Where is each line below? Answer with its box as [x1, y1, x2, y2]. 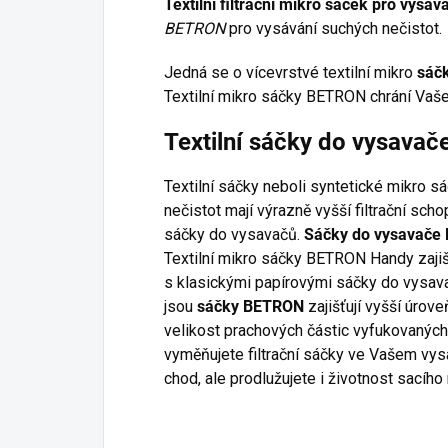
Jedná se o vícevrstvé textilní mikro [164, 63, 417, 83]
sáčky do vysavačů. [164, 225, 304, 245]
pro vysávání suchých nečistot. [225, 19, 442, 39]
